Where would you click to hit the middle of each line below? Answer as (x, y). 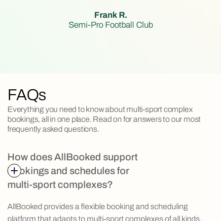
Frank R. (110, 15)
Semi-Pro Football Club (110, 25)
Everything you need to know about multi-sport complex (100, 109)
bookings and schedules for (68, 170)
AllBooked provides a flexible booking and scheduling (98, 206)
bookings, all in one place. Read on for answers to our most (104, 119)
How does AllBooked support (73, 157)
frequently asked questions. (53, 129)
